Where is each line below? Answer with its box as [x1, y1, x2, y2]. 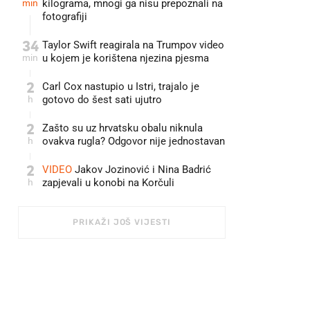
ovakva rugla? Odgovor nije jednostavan [42, 135, 225, 147]
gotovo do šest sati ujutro [42, 93, 162, 106]
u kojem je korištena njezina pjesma [42, 52, 209, 64]
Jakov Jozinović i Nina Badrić [72, 163, 211, 176]
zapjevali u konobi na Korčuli [42, 176, 174, 189]
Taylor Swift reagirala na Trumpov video [42, 39, 224, 51]
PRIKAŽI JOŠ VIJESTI [73, 217, 171, 227]
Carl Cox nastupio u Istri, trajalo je [42, 80, 199, 93]
